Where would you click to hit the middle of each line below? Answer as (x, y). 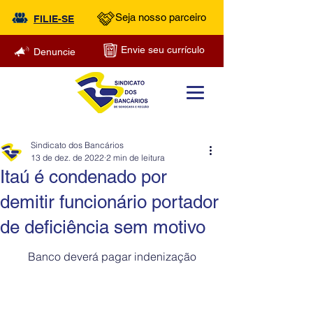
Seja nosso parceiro (161, 17)
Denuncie (54, 52)
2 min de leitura (136, 158)
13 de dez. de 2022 (67, 158)
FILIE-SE (54, 19)
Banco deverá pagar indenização (112, 256)
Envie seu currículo (163, 50)
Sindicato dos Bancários (77, 145)
